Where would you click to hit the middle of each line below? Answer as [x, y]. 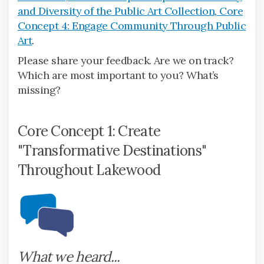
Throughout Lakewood [89, 170]
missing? [39, 90]
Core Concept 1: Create [89, 131]
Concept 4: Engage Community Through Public [132, 25]
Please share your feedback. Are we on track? [126, 60]
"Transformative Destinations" [112, 150]
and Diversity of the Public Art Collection [116, 11]
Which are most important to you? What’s [118, 75]
